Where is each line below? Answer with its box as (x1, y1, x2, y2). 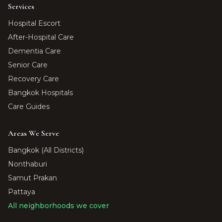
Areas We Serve (8, 128, 59, 138)
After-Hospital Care (8, 33, 74, 42)
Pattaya (8, 187, 35, 196)
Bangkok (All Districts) (8, 146, 84, 155)
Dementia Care (8, 47, 61, 55)
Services (8, 1, 34, 11)
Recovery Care (8, 74, 59, 83)
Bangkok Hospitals (8, 88, 73, 97)
